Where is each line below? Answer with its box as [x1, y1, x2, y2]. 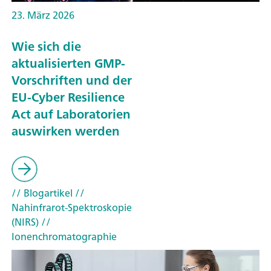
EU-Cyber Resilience [11, 87, 125, 108]
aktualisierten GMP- [11, 53, 125, 74]
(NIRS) [11, 213, 39, 230]
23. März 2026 [11, 6, 74, 24]
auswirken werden [11, 120, 120, 142]
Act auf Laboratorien [11, 103, 131, 125]
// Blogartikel [11, 184, 73, 201]
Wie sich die [11, 36, 81, 57]
